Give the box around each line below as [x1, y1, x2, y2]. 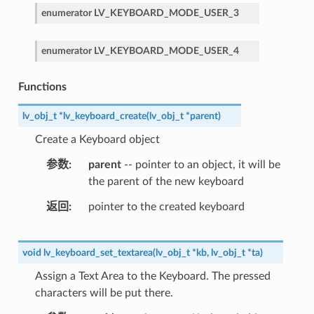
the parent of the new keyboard [88, 176, 244, 188]
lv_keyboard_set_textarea [43, 247, 153, 259]
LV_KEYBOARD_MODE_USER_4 [93, 46, 239, 57]
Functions [18, 81, 67, 93]
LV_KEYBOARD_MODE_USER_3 [93, 8, 239, 19]
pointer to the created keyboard [88, 201, 245, 213]
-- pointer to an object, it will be [121, 159, 280, 171]
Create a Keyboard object [34, 134, 160, 146]
